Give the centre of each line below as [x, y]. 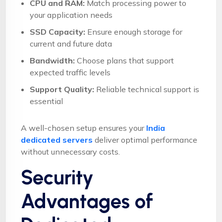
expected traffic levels [70, 72]
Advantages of [87, 201]
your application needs [71, 15]
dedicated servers [57, 139]
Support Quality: [62, 89]
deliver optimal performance [145, 139]
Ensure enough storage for [134, 31]
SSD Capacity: [57, 31]
